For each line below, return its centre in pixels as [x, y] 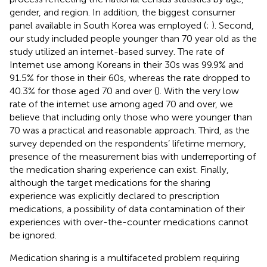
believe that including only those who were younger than [131, 117]
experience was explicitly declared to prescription [114, 195]
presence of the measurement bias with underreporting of [133, 156]
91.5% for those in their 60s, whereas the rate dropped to [130, 77]
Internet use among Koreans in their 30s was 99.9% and [127, 64]
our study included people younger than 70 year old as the [133, 38]
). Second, [233, 25]
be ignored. [33, 235]
